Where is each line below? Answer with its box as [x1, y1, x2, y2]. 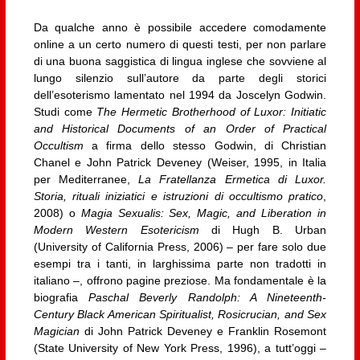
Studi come [33, 105, 97, 119]
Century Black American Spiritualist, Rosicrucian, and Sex [33, 308, 327, 321]
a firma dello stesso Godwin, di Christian [83, 139, 327, 153]
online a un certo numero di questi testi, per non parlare [33, 38, 327, 51]
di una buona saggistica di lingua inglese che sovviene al [33, 55, 327, 68]
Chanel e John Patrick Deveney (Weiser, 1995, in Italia [33, 156, 327, 170]
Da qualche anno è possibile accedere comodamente [33, 21, 327, 35]
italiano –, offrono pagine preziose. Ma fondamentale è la [33, 274, 327, 288]
